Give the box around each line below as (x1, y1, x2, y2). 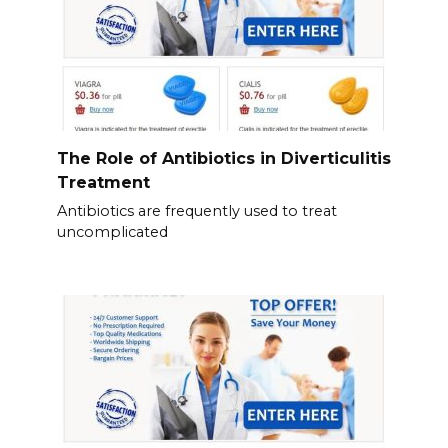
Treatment (56, 172, 150, 192)
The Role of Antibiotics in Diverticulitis (56, 148, 391, 168)
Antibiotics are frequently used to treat (56, 202, 337, 221)
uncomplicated (56, 223, 168, 242)
